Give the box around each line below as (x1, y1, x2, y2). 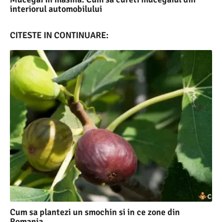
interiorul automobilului (10, 3, 102, 14)
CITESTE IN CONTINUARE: (10, 29, 109, 41)
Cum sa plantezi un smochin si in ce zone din (10, 206, 180, 218)
